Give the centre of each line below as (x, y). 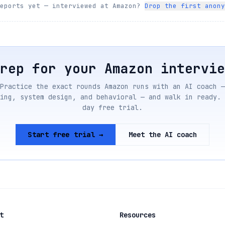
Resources (138, 215)
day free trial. (113, 107)
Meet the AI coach (162, 134)
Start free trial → (66, 134)
